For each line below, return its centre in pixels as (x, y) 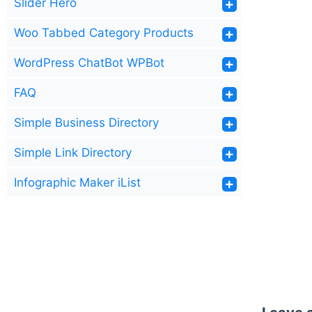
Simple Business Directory (86, 123)
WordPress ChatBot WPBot (89, 63)
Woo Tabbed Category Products (104, 33)
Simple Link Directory (73, 153)
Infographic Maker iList (77, 182)
